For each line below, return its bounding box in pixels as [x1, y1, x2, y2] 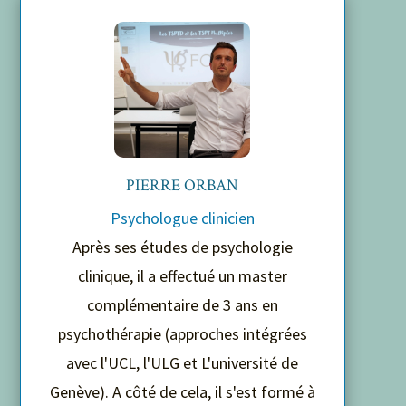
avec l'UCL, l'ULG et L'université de [66, 352, 299, 373]
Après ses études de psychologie [72, 236, 293, 257]
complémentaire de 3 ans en [86, 294, 278, 315]
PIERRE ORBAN [126, 174, 239, 196]
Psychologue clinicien [110, 207, 255, 228]
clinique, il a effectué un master [77, 265, 287, 286]
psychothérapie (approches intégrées [57, 323, 307, 344]
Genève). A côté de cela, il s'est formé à [49, 381, 315, 402]
